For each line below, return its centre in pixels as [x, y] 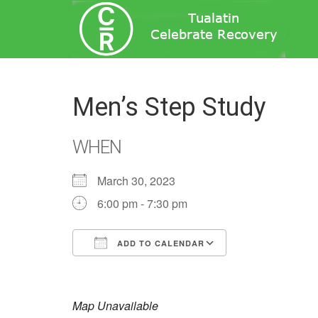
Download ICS [134, 269]
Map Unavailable [115, 306]
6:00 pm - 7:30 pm [142, 203]
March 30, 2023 [142, 181]
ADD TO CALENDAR [159, 243]
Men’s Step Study [169, 107]
